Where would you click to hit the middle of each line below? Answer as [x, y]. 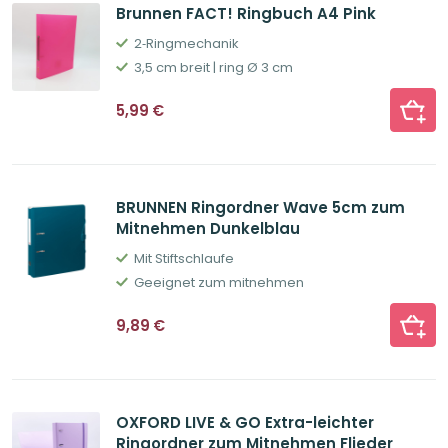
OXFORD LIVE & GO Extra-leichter [245, 423]
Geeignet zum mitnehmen [218, 283]
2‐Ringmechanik [186, 44]
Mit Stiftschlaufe [183, 259]
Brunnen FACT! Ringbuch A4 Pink [246, 14]
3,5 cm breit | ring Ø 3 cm [213, 68]
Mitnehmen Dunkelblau [208, 229]
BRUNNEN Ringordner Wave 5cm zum [260, 208]
